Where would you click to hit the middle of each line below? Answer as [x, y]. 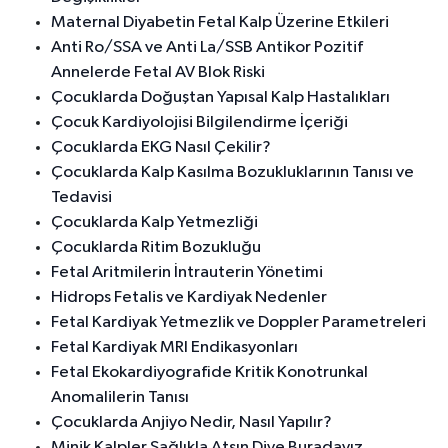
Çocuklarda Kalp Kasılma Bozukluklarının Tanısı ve [232, 173]
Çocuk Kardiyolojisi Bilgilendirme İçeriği [199, 123]
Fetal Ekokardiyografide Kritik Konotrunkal [209, 373]
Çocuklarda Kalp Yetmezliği [154, 223]
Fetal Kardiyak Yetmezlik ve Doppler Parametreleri [238, 323]
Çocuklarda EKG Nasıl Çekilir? [161, 148]
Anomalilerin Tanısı [120, 398]
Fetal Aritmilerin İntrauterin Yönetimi [187, 273]
